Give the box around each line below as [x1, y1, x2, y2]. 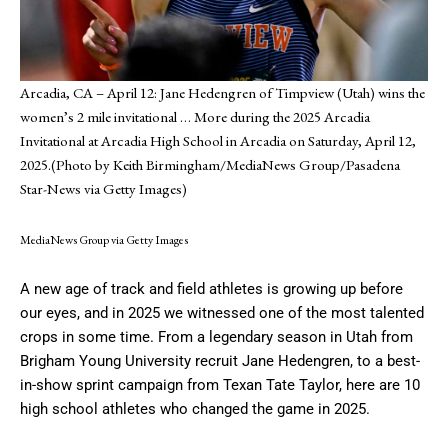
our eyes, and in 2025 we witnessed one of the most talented [20, 303, 424, 322]
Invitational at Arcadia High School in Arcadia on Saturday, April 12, [20, 130, 416, 150]
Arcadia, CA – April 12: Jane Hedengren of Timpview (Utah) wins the [20, 82, 425, 102]
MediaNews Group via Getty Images [20, 231, 188, 248]
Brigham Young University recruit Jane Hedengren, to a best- [20, 351, 420, 370]
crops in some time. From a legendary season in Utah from [20, 327, 413, 346]
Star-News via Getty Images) [20, 178, 187, 198]
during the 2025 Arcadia [227, 106, 370, 126]
